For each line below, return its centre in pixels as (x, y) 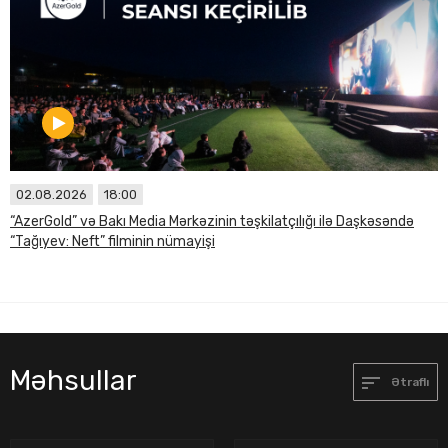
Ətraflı (408, 382)
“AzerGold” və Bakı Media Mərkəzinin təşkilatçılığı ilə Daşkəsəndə (212, 221)
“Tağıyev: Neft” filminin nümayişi (112, 241)
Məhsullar (73, 380)
